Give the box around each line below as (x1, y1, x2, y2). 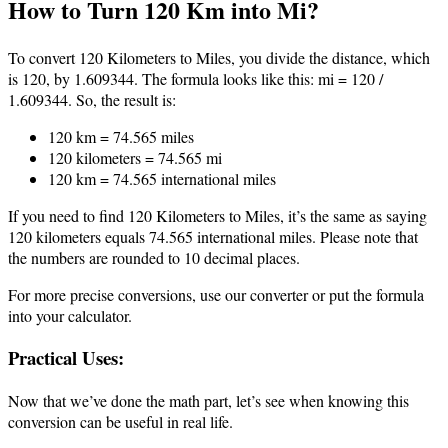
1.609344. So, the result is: (8, 88, 176, 110)
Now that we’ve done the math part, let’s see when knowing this (8, 389, 409, 411)
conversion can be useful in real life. (8, 410, 233, 432)
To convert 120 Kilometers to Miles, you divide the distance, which (8, 46, 430, 68)
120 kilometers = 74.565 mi (48, 146, 222, 168)
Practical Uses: (8, 344, 124, 372)
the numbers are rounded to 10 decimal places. (8, 246, 300, 268)
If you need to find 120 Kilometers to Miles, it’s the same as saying (8, 204, 427, 226)
